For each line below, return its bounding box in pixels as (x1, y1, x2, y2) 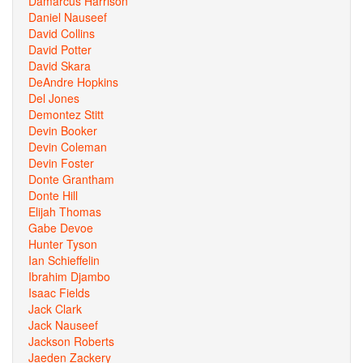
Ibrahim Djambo (28, 268, 110, 284)
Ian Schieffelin (28, 252, 100, 268)
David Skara (28, 58, 91, 74)
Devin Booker (28, 122, 97, 139)
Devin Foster (28, 155, 94, 171)
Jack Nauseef (28, 317, 98, 333)
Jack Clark (28, 301, 82, 317)
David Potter (28, 41, 92, 58)
